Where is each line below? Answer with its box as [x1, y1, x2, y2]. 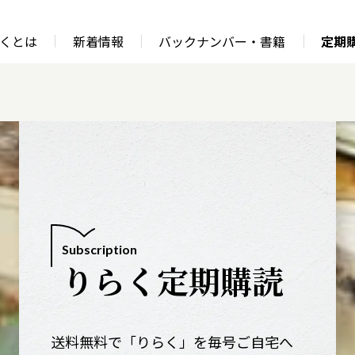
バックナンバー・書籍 [158, 32, 286, 51]
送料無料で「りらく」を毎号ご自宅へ [51, 331, 293, 352]
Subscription [62, 242, 137, 257]
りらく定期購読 [62, 258, 284, 303]
